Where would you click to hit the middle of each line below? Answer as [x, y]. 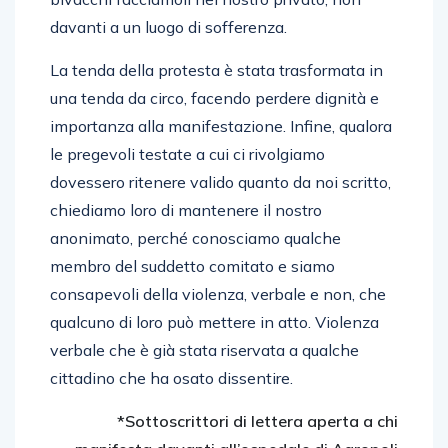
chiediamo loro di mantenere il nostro [186, 209]
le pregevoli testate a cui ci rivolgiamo [187, 153]
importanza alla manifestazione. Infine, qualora [221, 125]
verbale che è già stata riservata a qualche [204, 349]
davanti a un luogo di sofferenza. [168, 26]
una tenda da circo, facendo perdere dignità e [214, 97]
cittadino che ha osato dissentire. [171, 377]
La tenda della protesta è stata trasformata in [216, 69]
